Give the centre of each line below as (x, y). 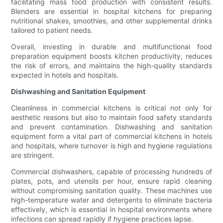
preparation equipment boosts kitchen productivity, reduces (111, 56)
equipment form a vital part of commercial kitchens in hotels (111, 136)
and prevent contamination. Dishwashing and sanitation (111, 127)
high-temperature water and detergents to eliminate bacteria (111, 200)
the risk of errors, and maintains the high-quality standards (111, 66)
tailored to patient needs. (52, 30)
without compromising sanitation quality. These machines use (111, 191)
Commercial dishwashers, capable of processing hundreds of (111, 172)
